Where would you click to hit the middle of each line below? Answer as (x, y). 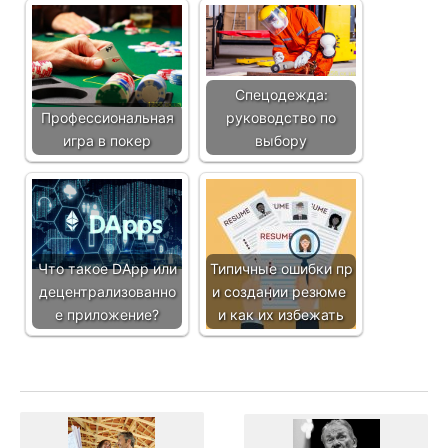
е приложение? (107, 315)
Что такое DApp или (107, 269)
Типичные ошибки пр (281, 269)
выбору (281, 141)
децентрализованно (107, 292)
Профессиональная (107, 118)
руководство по (281, 118)
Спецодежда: (281, 95)
